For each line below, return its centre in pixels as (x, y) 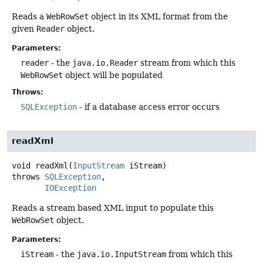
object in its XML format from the (158, 16)
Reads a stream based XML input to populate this (113, 208)
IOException (70, 188)
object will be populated (113, 75)
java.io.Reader (105, 63)
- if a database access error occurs (148, 107)
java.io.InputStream (122, 254)
